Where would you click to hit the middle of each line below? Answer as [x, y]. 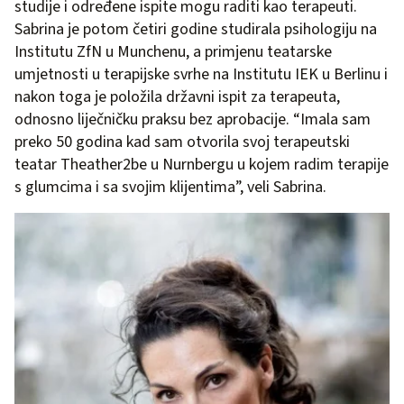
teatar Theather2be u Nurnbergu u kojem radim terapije [202, 165]
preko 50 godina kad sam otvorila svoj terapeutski [182, 142]
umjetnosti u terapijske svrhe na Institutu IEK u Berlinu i [201, 75]
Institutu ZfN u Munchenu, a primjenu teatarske [173, 52]
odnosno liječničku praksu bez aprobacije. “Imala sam [193, 120]
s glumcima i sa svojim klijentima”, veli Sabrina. [170, 188]
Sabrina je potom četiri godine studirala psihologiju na [196, 30]
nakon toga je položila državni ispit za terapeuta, [177, 97]
